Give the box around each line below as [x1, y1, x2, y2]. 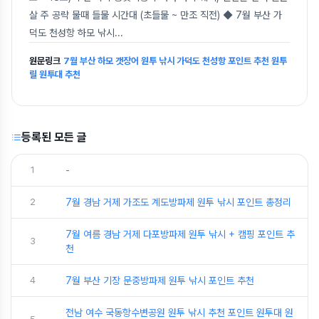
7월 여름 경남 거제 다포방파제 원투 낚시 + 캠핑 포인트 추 [66, 229, 295, 240]
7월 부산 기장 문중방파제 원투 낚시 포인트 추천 [66, 275, 254, 286]
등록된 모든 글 [21, 130, 87, 144]
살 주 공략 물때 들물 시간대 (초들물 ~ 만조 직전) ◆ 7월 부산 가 [29, 9, 282, 21]
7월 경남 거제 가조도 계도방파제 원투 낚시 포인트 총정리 [66, 197, 291, 208]
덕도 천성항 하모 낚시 [29, 27, 115, 38]
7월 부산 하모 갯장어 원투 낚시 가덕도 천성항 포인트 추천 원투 [63, 56, 287, 66]
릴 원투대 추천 [29, 69, 80, 80]
